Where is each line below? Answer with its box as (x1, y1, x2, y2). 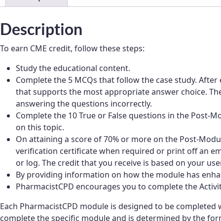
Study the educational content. (16, 63, 130, 74)
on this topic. (16, 122, 64, 133)
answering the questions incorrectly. (16, 98, 152, 110)
